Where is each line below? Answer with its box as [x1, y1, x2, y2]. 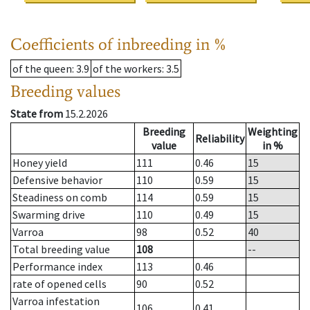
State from [10, 107, 63, 121]
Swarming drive [12, 208, 85, 222]
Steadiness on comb [12, 190, 107, 205]
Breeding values [10, 81, 120, 102]
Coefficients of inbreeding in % [10, 34, 227, 55]
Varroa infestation [12, 294, 100, 309]
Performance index [12, 259, 102, 274]
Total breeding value [12, 242, 110, 257]
